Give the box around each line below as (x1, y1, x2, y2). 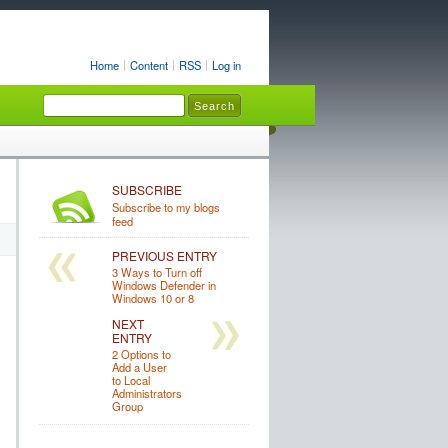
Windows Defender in (111, 277, 216, 293)
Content (129, 57, 168, 73)
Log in (211, 57, 241, 73)
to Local (111, 372, 150, 388)
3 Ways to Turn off (111, 264, 202, 280)
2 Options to (111, 346, 171, 362)
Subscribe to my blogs (111, 199, 220, 215)
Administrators (111, 385, 182, 401)
